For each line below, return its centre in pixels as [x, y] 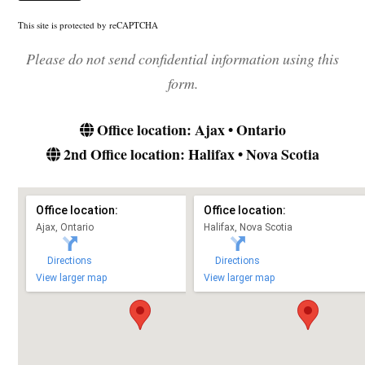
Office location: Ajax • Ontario [189, 129]
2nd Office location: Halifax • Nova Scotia [189, 154]
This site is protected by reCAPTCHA [88, 25]
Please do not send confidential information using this [182, 58]
